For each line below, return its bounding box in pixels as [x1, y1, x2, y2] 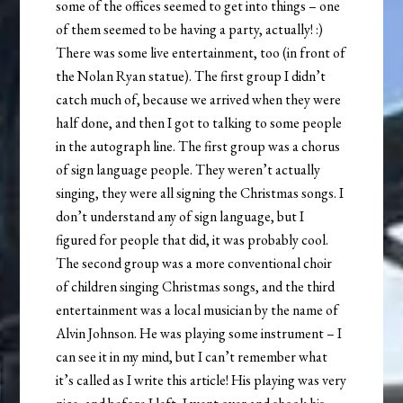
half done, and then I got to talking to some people [56, 113, 343, 133]
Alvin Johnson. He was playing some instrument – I [56, 324, 343, 344]
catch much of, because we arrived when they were [56, 90, 342, 110]
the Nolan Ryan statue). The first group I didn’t [56, 67, 327, 86]
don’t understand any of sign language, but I [56, 207, 305, 227]
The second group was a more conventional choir [56, 254, 333, 273]
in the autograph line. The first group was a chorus [56, 137, 341, 157]
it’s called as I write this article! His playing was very [56, 371, 347, 390]
